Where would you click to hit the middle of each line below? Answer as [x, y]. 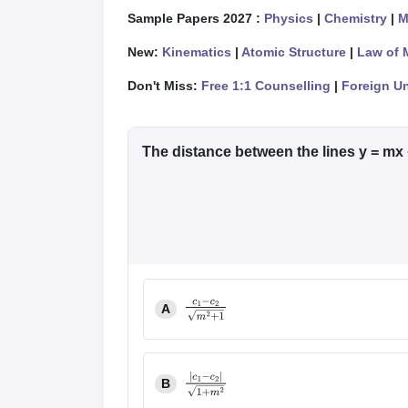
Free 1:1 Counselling [266, 85]
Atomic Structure [294, 51]
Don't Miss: [164, 85]
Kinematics [197, 51]
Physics [289, 18]
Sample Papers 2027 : [196, 18]
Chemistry [356, 18]
